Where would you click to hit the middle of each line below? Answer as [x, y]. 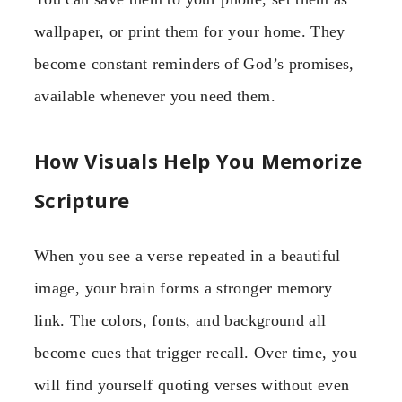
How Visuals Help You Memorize [198, 161]
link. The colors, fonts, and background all [180, 321]
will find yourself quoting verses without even [192, 385]
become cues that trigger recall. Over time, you [196, 353]
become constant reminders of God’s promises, [194, 63]
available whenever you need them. [155, 96]
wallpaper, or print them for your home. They [190, 31]
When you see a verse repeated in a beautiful [188, 256]
